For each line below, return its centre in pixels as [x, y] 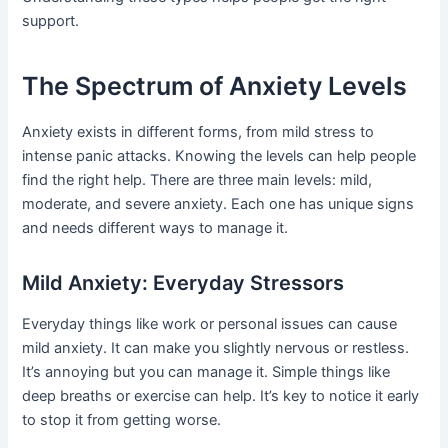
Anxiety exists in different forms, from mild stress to [198, 131]
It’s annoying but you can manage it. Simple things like [206, 371]
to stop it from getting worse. [122, 419]
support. [51, 20]
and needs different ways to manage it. [155, 227]
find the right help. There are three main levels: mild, [197, 179]
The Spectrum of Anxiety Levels [215, 86]
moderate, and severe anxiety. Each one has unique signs [218, 203]
